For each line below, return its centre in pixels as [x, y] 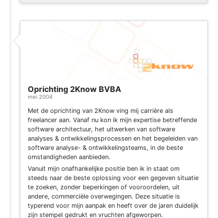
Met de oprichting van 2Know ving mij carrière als [100, 111]
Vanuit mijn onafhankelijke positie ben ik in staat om [104, 169]
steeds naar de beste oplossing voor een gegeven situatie [113, 178]
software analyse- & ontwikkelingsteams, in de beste [105, 148]
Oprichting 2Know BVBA [74, 89]
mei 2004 [40, 97]
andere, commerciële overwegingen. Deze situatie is [104, 197]
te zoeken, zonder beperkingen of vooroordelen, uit [104, 187]
